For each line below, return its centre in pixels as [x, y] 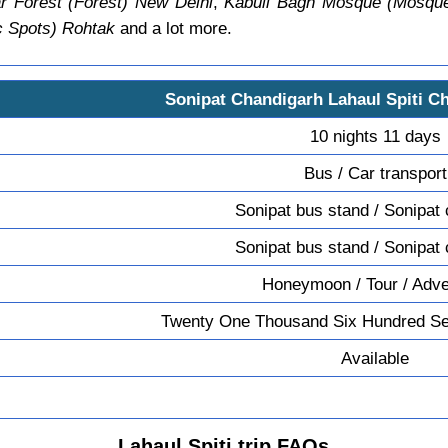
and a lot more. [173, 27]
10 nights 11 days [375, 135]
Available [375, 357]
